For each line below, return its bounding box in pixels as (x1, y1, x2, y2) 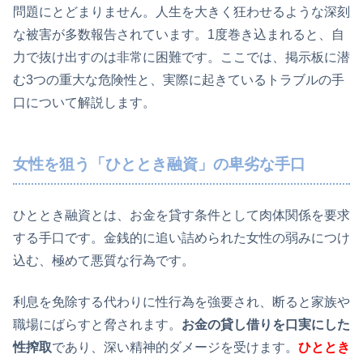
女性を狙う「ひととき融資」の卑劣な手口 (13, 155, 305, 173)
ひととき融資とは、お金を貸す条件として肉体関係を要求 (13, 208, 350, 223)
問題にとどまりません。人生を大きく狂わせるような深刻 (13, 4, 350, 19)
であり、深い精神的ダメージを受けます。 (52, 340, 298, 354)
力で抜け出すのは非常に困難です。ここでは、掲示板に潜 (13, 49, 350, 64)
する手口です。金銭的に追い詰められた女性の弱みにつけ (13, 231, 350, 246)
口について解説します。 (13, 95, 156, 109)
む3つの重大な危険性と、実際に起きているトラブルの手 (13, 72, 344, 87)
